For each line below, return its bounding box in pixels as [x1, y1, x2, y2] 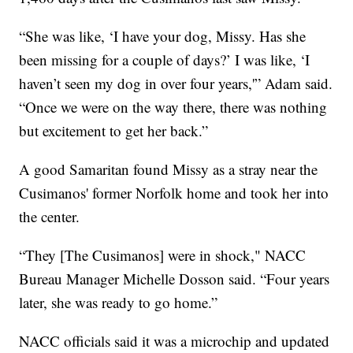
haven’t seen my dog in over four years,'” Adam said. [19, 72, 333, 93]
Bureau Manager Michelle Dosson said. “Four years [19, 268, 330, 288]
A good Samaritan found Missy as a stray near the [19, 158, 318, 179]
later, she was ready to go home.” [19, 292, 218, 312]
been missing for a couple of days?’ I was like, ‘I [19, 49, 310, 69]
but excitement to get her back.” [19, 120, 209, 140]
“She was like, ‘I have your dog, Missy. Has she [19, 25, 307, 46]
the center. [19, 206, 80, 226]
